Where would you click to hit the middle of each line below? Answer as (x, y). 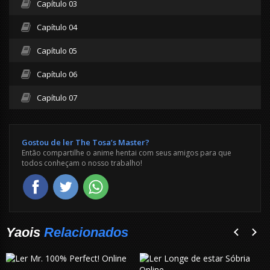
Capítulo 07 (57, 97)
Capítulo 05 (57, 50)
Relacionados (86, 232)
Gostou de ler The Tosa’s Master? (86, 142)
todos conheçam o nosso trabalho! (82, 163)
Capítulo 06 (57, 74)
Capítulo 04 (57, 27)
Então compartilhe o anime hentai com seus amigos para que (127, 152)
